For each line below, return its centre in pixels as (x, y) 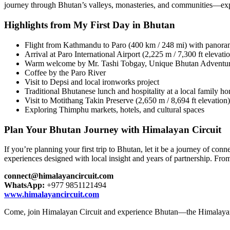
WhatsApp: (24, 185)
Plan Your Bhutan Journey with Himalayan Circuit (113, 129)
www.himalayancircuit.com (52, 195)
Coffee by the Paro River (65, 72)
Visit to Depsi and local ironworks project (92, 82)
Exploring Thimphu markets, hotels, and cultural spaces (114, 109)
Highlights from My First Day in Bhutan (90, 25)
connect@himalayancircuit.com (59, 176)
